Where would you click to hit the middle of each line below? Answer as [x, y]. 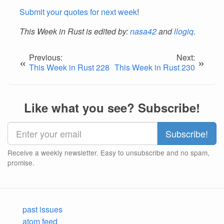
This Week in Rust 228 [69, 67]
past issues [42, 209]
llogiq [184, 31]
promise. [21, 162]
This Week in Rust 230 [155, 67]
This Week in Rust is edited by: [75, 31]
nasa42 [143, 31]
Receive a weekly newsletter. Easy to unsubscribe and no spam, [108, 152]
